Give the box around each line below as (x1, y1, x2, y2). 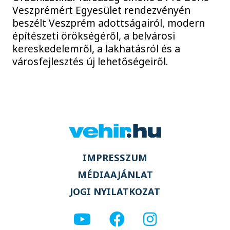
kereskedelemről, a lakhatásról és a (12, 42, 181, 56)
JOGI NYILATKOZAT (70, 185, 160, 198)
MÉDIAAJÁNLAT (77, 168, 153, 181)
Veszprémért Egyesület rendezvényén (12, 3, 191, 17)
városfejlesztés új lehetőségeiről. (12, 54, 169, 69)
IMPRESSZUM (83, 151, 147, 164)
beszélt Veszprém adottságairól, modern (12, 16, 205, 30)
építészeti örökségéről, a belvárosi (12, 29, 176, 43)
